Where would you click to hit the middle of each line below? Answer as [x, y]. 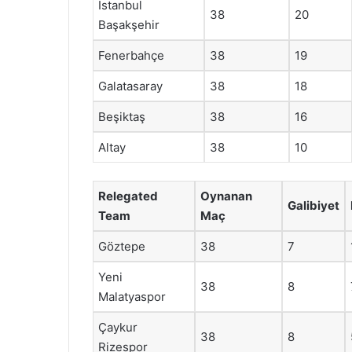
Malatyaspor [132, 296]
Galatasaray [130, 86]
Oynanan [226, 196]
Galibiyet [313, 205]
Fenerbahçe [131, 55]
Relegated [128, 196]
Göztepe [122, 246]
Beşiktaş [122, 117]
